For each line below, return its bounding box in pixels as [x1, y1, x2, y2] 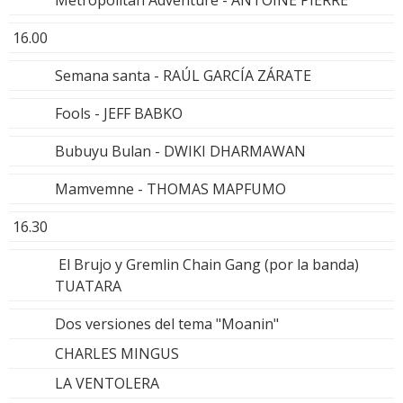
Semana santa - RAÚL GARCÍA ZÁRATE [55, 66, 311, 86]
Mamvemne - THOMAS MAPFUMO [55, 179, 286, 200]
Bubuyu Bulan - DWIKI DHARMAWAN [55, 141, 306, 162]
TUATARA [55, 276, 121, 297]
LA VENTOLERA [55, 373, 159, 394]
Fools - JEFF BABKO [55, 103, 183, 124]
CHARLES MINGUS [55, 344, 179, 364]
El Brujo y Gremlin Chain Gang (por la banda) [55, 255, 359, 275]
